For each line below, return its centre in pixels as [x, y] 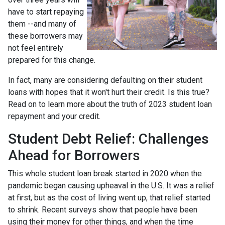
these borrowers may [45, 36]
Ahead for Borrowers [74, 155]
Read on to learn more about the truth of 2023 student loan [110, 104]
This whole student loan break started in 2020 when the [105, 173]
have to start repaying [46, 12]
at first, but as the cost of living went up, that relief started [109, 197]
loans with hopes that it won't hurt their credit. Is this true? [109, 92]
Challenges [174, 139]
